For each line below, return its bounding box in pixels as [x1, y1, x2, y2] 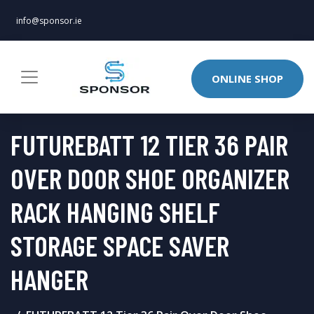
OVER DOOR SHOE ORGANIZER [11, 161, 289, 195]
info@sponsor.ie [16, 15, 82, 27]
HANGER [11, 262, 88, 296]
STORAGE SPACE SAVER [11, 228, 229, 262]
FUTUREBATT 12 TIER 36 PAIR [11, 128, 288, 161]
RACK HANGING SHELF [11, 195, 220, 228]
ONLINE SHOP [212, 71, 283, 86]
